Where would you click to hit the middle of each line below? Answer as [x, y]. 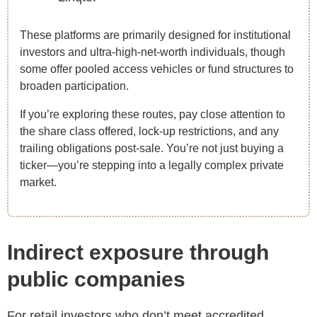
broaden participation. [74, 86]
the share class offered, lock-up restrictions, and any [149, 131]
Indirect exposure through [138, 252]
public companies [96, 279]
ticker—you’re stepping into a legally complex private [151, 165]
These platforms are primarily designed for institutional [155, 35]
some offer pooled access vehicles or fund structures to [156, 69]
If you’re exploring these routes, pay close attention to [152, 114]
